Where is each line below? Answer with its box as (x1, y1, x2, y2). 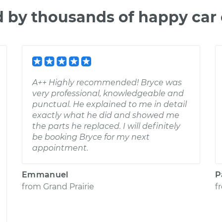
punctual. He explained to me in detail (32, 100, 187, 109)
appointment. (32, 143, 88, 153)
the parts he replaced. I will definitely (32, 121, 180, 131)
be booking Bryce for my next (32, 132, 150, 142)
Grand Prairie (43, 182, 94, 191)
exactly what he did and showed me (32, 111, 179, 120)
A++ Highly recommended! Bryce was (32, 78, 182, 87)
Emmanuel (22, 170, 69, 179)
